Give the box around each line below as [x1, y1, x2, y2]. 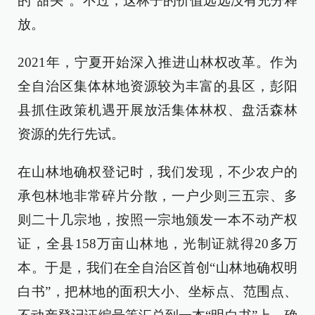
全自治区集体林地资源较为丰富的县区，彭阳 [18, 79, 297, 94]
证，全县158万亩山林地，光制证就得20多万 [18, 236, 297, 251]
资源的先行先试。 [18, 127, 124, 141]
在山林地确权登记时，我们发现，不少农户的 [18, 165, 297, 179]
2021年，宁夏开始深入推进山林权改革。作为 [18, 55, 297, 70]
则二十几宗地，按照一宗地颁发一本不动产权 [18, 212, 297, 227]
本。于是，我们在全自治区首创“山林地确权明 [18, 260, 297, 275]
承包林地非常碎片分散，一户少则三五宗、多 [18, 188, 297, 203]
